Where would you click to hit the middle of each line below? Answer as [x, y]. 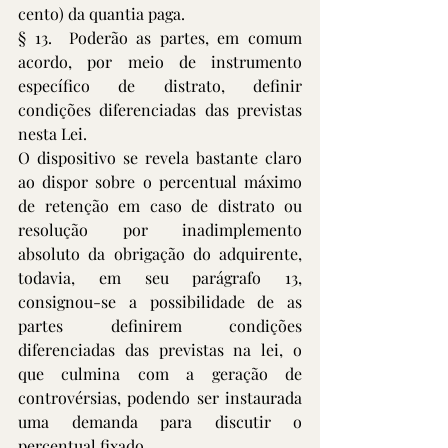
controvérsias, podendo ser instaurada [160, 397]
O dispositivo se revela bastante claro [160, 157]
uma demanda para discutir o [160, 421]
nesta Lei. [56, 133]
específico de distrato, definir [160, 85]
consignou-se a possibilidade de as [160, 301]
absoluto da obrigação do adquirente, [160, 253]
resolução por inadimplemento [160, 229]
